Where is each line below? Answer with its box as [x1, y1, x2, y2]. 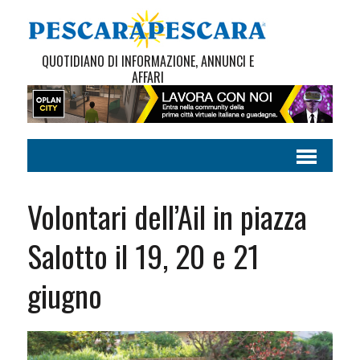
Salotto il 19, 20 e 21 [27, 233, 260, 279]
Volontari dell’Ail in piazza [27, 194, 307, 239]
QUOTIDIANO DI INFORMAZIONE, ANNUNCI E [41, 51, 254, 71]
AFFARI [131, 67, 164, 87]
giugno [27, 272, 102, 318]
